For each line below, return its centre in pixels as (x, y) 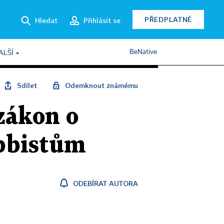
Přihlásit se (102, 20)
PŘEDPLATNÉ (168, 19)
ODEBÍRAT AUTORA (105, 183)
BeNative (143, 52)
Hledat (46, 20)
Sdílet (27, 85)
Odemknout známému (101, 85)
